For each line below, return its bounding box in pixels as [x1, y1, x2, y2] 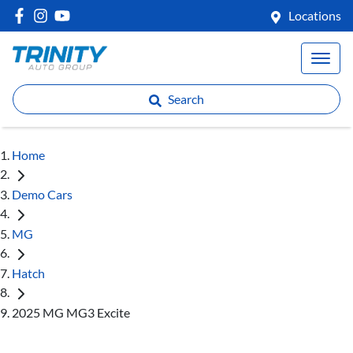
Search [168, 91, 204, 106]
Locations [288, 8, 341, 23]
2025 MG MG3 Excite [12, 304, 130, 320]
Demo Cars [12, 186, 72, 202]
